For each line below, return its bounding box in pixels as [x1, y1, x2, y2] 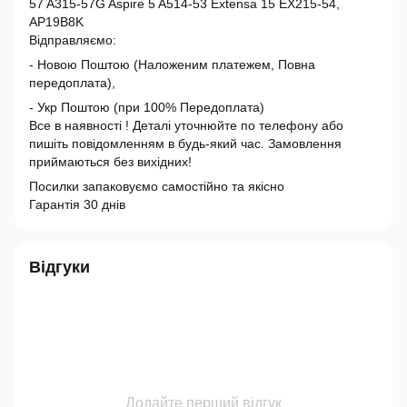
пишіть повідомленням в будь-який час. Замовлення [29, 136, 342, 151]
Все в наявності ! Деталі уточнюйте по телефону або [29, 118, 343, 133]
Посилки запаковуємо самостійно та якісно [29, 179, 284, 194]
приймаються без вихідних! [29, 154, 192, 169]
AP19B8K [29, 15, 84, 29]
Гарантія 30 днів [29, 197, 125, 212]
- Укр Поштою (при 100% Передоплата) [29, 100, 264, 114]
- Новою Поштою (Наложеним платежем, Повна [29, 57, 315, 72]
